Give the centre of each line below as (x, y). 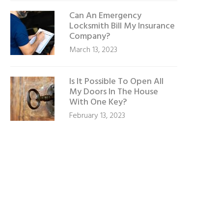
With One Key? (98, 102)
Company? (90, 37)
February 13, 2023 (97, 116)
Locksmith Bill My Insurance (122, 26)
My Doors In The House (114, 92)
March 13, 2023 (93, 50)
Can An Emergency (105, 16)
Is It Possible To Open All (116, 82)
